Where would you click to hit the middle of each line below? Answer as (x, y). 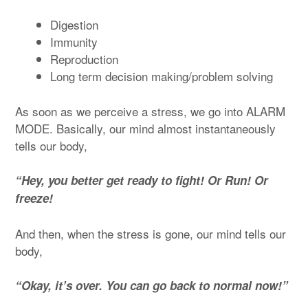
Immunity (74, 42)
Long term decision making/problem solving (162, 76)
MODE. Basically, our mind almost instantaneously (145, 128)
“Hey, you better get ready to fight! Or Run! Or (142, 180)
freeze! (34, 198)
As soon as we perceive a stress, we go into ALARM (150, 111)
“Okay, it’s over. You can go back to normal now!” (152, 286)
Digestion (74, 25)
